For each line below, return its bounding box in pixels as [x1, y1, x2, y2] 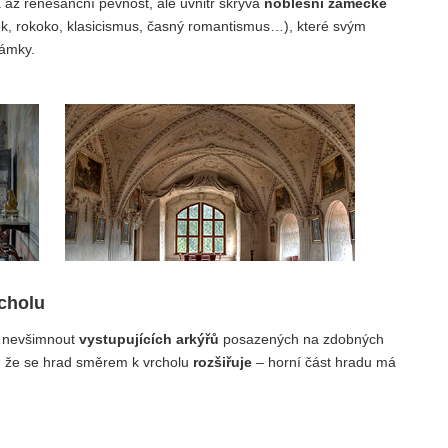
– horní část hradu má [252, 354, 396, 371]
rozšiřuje [193, 354, 252, 371]
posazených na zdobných [219, 331, 384, 348]
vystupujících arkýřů [79, 331, 219, 348]
